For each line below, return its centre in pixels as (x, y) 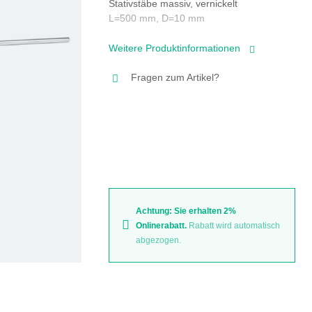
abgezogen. (158, 241)
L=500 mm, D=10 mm (156, 18)
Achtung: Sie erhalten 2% (186, 211)
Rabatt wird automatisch (234, 226)
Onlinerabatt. (162, 226)
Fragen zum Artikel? (175, 77)
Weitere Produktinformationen (175, 48)
